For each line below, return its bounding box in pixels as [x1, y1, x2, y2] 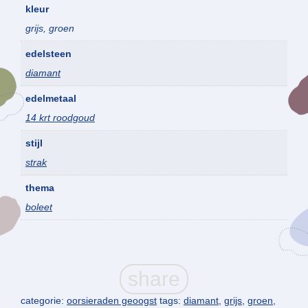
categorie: [21, 294, 67, 306]
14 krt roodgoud [25, 112, 95, 124]
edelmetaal [25, 93, 76, 104]
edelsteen [25, 48, 71, 60]
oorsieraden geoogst [67, 294, 157, 306]
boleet [25, 201, 52, 213]
